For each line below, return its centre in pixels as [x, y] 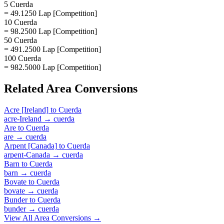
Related [25, 88]
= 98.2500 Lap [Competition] [50, 31]
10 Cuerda [20, 22]
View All [19, 217]
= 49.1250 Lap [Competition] [50, 13]
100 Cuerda [22, 58]
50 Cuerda [20, 40]
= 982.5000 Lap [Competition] [52, 67]
